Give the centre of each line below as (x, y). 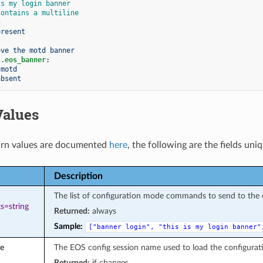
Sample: (68, 226)
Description (78, 176)
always (103, 211)
